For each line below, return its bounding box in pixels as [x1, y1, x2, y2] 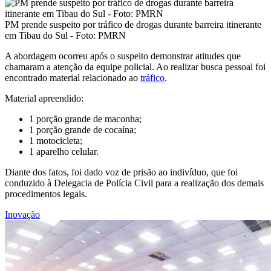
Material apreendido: [5, 93, 83, 103]
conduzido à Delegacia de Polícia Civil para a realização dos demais [5, 177, 264, 188]
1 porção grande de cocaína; [29, 124, 136, 135]
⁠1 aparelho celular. [29, 146, 99, 157]
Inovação [5, 209, 40, 220]
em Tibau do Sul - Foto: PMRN [5, 30, 126, 41]
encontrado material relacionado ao [5, 72, 140, 83]
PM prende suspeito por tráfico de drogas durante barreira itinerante [5, 19, 261, 30]
